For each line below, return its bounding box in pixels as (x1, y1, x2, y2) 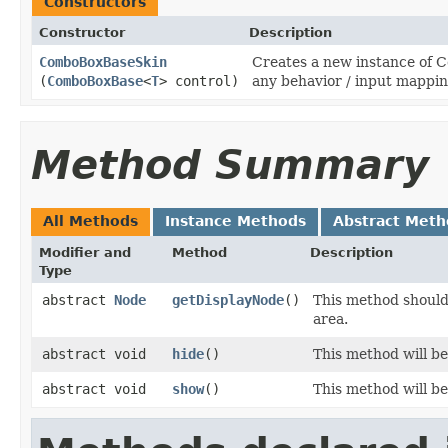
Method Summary (31, 141, 429, 188)
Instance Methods (165, 212, 306, 229)
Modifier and (39, 244, 131, 260)
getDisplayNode (172, 291, 284, 308)
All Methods (43, 212, 138, 229)
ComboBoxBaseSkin (39, 53, 167, 70)
